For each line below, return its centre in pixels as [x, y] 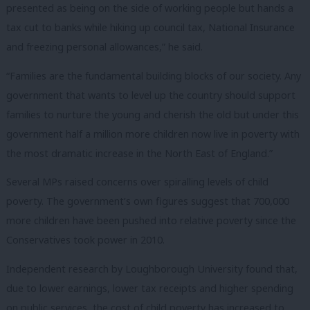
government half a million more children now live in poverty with [153, 134]
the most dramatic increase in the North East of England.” [139, 153]
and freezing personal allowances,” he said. [104, 47]
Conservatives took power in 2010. [85, 240]
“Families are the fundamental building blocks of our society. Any [154, 75]
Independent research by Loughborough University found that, [152, 268]
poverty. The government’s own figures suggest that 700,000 [148, 201]
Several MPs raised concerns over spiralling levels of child [137, 182]
